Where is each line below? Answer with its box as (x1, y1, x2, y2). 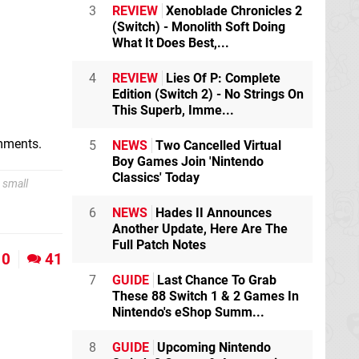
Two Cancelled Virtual (152, 137, 281, 153)
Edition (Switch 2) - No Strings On (112, 86, 304, 102)
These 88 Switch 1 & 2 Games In (112, 288, 299, 304)
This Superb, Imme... (112, 102, 234, 118)
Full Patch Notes (112, 236, 206, 252)
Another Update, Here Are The (112, 220, 288, 236)
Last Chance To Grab (154, 272, 276, 288)
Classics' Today (112, 169, 200, 185)
